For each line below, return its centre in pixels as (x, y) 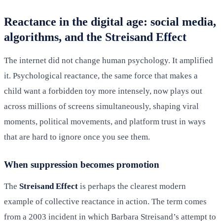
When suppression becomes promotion (82, 164)
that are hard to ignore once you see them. (77, 137)
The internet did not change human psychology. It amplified (109, 60)
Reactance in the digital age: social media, (110, 21)
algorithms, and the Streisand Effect (95, 37)
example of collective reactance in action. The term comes (105, 201)
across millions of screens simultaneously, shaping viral (101, 106)
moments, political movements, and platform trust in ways (105, 121)
